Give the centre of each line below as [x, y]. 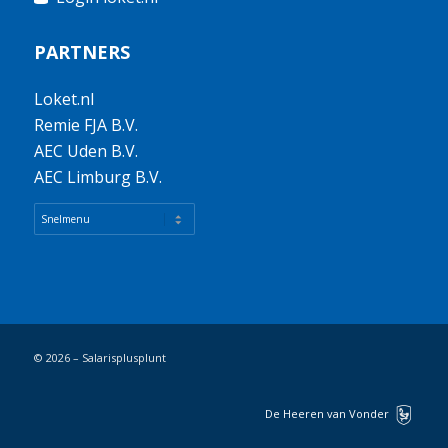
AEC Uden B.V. [85, 150]
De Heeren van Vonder [326, 414]
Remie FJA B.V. [85, 124]
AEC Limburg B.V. [97, 176]
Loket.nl [63, 98]
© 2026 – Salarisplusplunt [99, 357]
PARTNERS [81, 52]
